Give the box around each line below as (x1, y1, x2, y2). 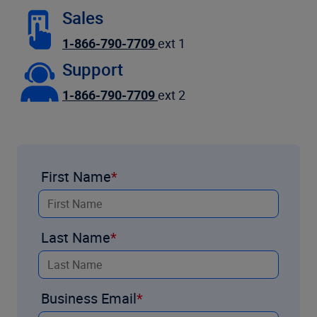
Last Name (41, 227, 110, 247)
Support (62, 57, 123, 81)
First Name (41, 166, 111, 186)
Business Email (41, 288, 137, 308)
